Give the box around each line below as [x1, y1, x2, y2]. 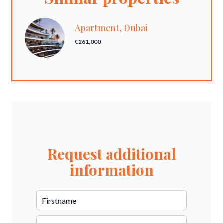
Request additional [47, 144, 176, 164]
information [69, 160, 154, 180]
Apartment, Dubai [75, 22, 148, 34]
